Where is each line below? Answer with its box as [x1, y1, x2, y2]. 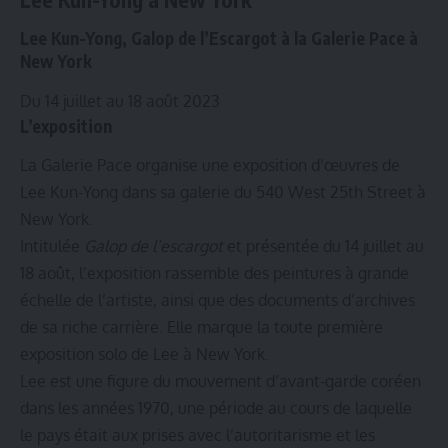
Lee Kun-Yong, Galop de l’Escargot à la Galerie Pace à [20, 27, 418, 50]
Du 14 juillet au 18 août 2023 [20, 90, 220, 111]
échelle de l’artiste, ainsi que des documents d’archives [20, 290, 415, 311]
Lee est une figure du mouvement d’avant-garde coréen [20, 371, 421, 392]
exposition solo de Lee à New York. [20, 344, 269, 365]
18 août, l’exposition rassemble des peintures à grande [20, 263, 409, 284]
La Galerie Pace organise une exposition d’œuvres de [20, 155, 400, 176]
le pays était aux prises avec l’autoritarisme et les [20, 425, 375, 446]
